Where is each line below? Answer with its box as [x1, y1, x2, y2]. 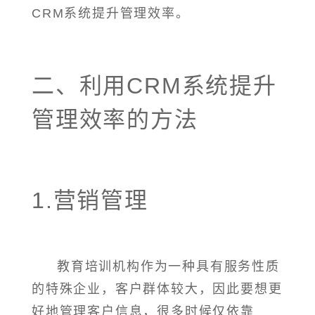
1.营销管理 [32, 187, 148, 213]
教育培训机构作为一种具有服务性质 [57, 259, 280, 274]
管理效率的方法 [32, 106, 198, 132]
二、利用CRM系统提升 [32, 72, 277, 98]
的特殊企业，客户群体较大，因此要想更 [32, 282, 283, 297]
